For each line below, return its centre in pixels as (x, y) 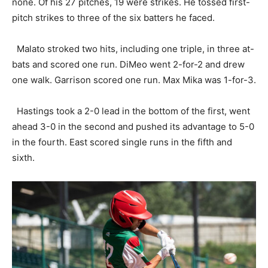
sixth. (23, 157)
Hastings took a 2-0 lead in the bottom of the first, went (131, 111)
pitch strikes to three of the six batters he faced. (113, 17)
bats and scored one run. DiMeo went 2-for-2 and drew (128, 64)
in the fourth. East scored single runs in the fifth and (122, 142)
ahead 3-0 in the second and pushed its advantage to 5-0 (133, 126)
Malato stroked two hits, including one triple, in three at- (133, 48)
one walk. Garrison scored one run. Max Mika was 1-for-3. (134, 80)
